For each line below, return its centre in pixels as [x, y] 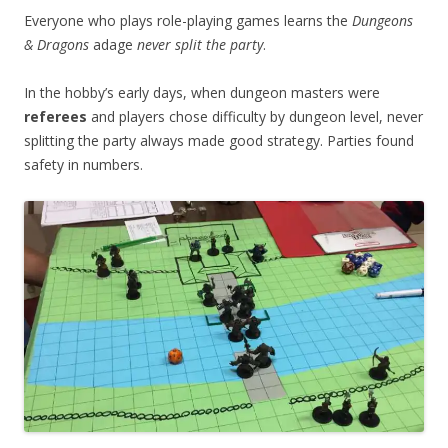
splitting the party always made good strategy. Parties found [219, 140]
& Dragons [56, 44]
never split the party [200, 44]
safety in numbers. [83, 164]
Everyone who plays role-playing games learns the [188, 20]
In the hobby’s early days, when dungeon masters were [202, 92]
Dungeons [382, 20]
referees [55, 116]
